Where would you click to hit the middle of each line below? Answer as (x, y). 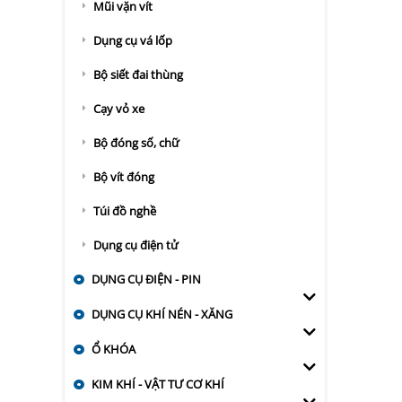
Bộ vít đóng (124, 177)
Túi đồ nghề (125, 211)
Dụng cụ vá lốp (133, 40)
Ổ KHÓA (114, 349)
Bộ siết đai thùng (138, 74)
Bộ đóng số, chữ (136, 143)
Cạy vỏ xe (119, 109)
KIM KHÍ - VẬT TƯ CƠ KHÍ (158, 384)
